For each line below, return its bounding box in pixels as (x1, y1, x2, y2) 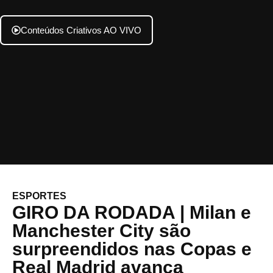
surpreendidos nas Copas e (12, 239, 252, 259)
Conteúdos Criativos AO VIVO (21, 25, 141, 35)
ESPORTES (12, 191, 66, 201)
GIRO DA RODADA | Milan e (12, 202, 251, 222)
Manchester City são (12, 221, 191, 241)
